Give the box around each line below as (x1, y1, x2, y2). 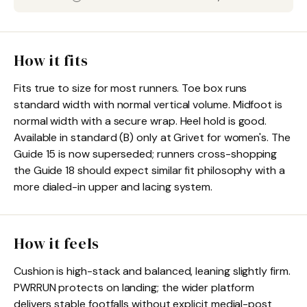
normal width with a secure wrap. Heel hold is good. (14, 113, 267, 128)
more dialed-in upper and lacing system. (14, 179, 213, 194)
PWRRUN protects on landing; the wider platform (14, 280, 254, 295)
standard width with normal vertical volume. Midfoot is (14, 97, 282, 112)
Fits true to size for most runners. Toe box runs (14, 80, 247, 95)
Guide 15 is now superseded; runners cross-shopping (14, 146, 278, 161)
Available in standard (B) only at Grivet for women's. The (14, 130, 291, 145)
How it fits (14, 49, 88, 71)
